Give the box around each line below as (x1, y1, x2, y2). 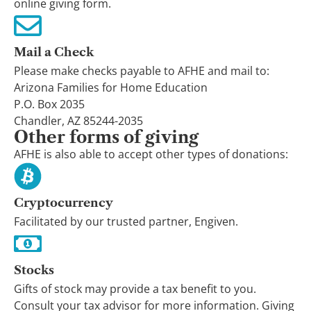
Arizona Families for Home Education (14, 80, 208, 95)
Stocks (14, 263, 54, 277)
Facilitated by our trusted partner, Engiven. (14, 214, 241, 229)
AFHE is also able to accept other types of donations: (14, 146, 288, 162)
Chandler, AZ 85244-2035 (14, 113, 143, 128)
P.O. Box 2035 (14, 96, 85, 112)
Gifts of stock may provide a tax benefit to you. (14, 281, 256, 296)
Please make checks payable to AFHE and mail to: (14, 63, 269, 78)
